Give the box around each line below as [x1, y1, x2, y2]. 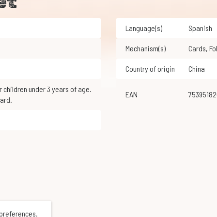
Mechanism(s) [125, 44, 166, 53]
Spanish [192, 23, 212, 33]
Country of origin [125, 64, 175, 74]
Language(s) [125, 23, 162, 33]
